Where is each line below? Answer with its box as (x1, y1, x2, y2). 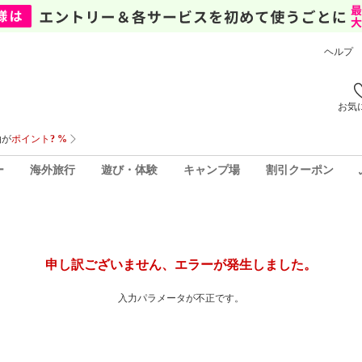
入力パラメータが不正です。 (118, 292, 244, 304)
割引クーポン (265, 163, 334, 176)
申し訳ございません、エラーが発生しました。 (45, 258, 317, 271)
